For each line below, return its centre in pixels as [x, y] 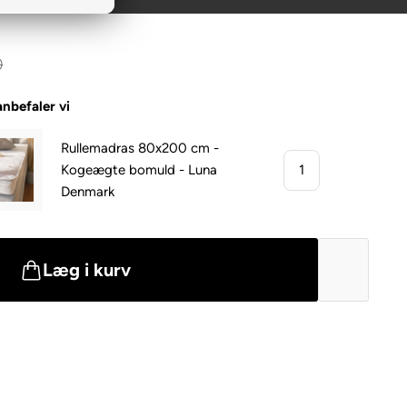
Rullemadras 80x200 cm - [140, 149]
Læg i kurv [87, 270]
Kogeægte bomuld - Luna [139, 170]
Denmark [88, 192]
